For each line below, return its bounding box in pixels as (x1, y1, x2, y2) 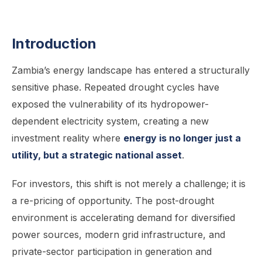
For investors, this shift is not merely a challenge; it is (12, 178, 246, 189)
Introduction (12, 35, 96, 52)
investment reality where (12, 132, 123, 144)
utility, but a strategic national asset (12, 149, 182, 161)
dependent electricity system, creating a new (12, 115, 209, 127)
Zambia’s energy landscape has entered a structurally (12, 64, 250, 76)
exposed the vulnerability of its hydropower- (12, 98, 209, 110)
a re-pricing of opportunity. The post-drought (12, 195, 214, 206)
